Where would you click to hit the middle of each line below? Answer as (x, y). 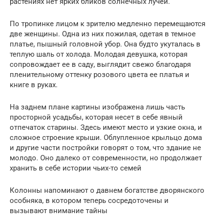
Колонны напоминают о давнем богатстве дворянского (107, 190)
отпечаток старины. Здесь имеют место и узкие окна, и (106, 127)
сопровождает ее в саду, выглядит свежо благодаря (100, 64)
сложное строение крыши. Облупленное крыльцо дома (106, 137)
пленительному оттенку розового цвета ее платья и (100, 74)
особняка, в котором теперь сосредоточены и (89, 200)
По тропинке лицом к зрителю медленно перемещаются (108, 23)
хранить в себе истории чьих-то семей (76, 168)
